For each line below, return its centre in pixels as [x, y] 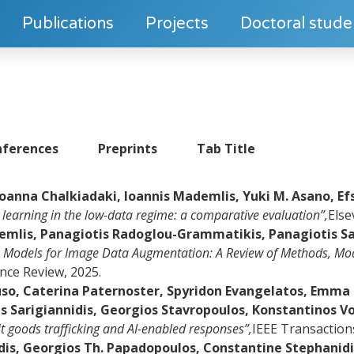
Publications [68, 24]
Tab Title [226, 149]
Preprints [128, 149]
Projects [177, 24]
